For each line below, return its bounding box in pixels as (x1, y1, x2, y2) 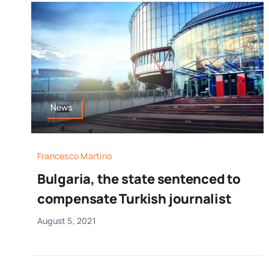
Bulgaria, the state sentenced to (37, 169, 241, 188)
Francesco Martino (37, 150, 112, 162)
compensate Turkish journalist (37, 189, 232, 208)
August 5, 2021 (37, 214, 96, 226)
